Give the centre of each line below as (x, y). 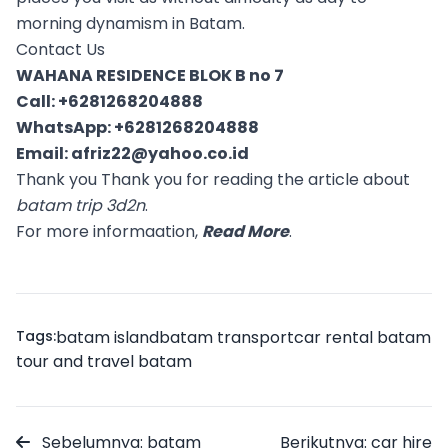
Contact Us (60, 49)
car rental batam (362, 337)
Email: (43, 153)
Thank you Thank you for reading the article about (213, 179)
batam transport (226, 337)
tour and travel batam (104, 361)
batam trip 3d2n (80, 205)
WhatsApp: (65, 127)
